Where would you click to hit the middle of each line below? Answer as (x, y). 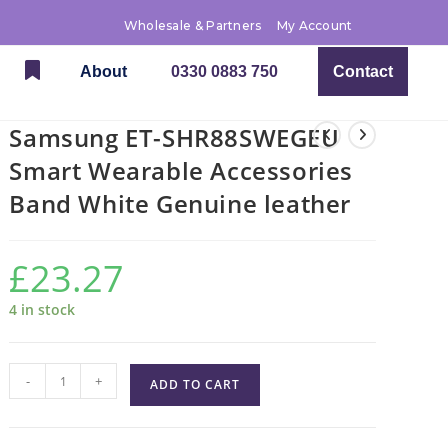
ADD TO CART (195, 384)
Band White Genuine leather (180, 203)
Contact (363, 71)
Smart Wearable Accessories (181, 170)
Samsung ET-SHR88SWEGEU (174, 137)
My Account (314, 25)
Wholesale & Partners (192, 25)
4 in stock (42, 309)
